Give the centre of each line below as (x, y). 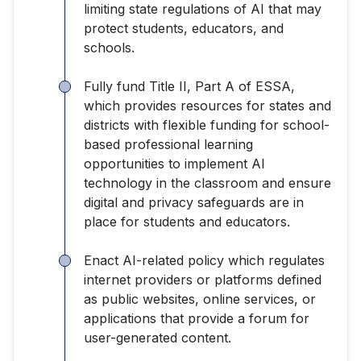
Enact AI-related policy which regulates (204, 260)
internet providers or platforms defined (203, 279)
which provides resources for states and (207, 105)
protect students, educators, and (184, 28)
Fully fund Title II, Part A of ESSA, (189, 86)
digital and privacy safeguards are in (194, 202)
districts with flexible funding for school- (207, 124)
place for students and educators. (189, 221)
